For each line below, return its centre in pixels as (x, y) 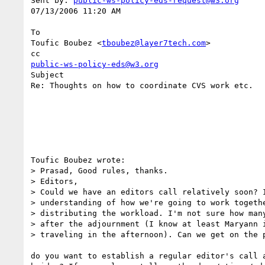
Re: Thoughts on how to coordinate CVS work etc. (142, 85)
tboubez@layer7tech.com (154, 43)
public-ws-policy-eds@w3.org (95, 64)
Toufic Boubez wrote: (78, 160)
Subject (47, 75)
